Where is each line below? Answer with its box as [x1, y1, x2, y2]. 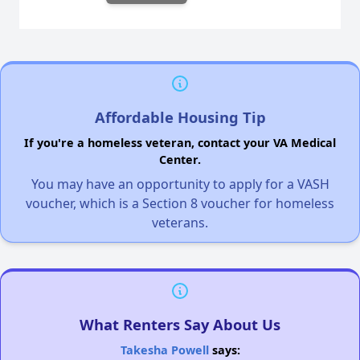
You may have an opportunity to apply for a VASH [31, 174, 329, 193]
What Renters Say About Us [80, 313, 280, 334]
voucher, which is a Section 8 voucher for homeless [26, 194, 334, 212]
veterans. [152, 213, 208, 231]
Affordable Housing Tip [94, 106, 266, 127]
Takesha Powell [120, 342, 209, 358]
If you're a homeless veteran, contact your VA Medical [24, 134, 336, 150]
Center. [159, 151, 201, 167]
